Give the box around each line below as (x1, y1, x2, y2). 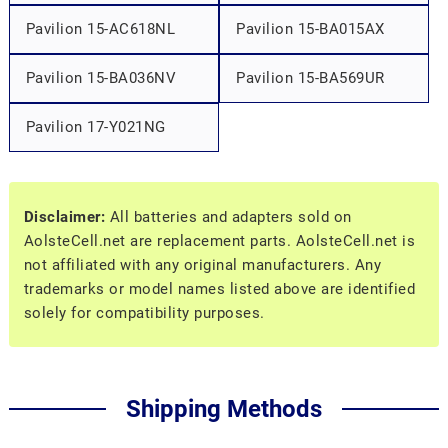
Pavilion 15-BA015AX (236, 20, 385, 39)
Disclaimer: (23, 207, 106, 226)
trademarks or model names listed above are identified (23, 279, 416, 298)
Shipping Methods (126, 395, 322, 424)
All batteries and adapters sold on (105, 207, 352, 226)
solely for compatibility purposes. (23, 303, 265, 322)
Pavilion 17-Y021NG (25, 118, 166, 137)
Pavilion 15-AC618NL (25, 20, 176, 39)
